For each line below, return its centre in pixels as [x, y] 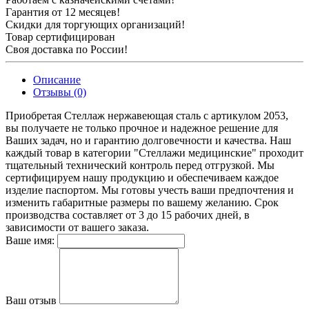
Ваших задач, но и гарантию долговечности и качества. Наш [148, 140]
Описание [57, 79]
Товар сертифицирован [60, 37]
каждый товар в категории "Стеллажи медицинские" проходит [154, 152]
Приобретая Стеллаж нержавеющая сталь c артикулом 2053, [147, 115]
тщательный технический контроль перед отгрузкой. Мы [140, 165]
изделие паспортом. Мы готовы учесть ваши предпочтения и [150, 190]
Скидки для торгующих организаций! [95, 24]
